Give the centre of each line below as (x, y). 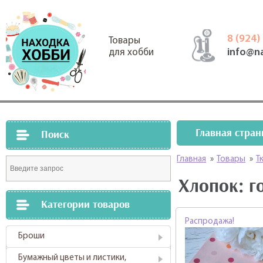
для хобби (131, 53)
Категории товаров (85, 205)
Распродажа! (210, 222)
